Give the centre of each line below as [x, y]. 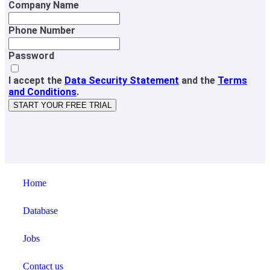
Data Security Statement [122, 81]
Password [31, 56]
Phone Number [42, 31]
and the [198, 81]
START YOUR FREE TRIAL [62, 105]
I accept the [36, 81]
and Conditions [42, 92]
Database [40, 211]
